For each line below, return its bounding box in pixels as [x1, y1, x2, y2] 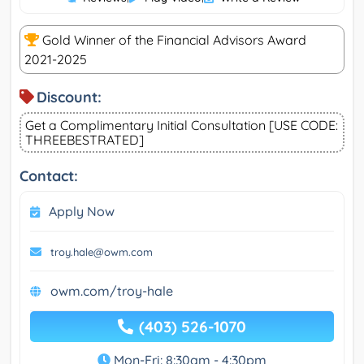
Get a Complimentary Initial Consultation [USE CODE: [25, 117, 338, 134]
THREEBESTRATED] [25, 132, 144, 149]
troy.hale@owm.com [50, 245, 153, 259]
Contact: [19, 167, 78, 186]
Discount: [37, 88, 102, 107]
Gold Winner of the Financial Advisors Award [39, 32, 306, 49]
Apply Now [49, 203, 115, 220]
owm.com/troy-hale [50, 283, 173, 300]
